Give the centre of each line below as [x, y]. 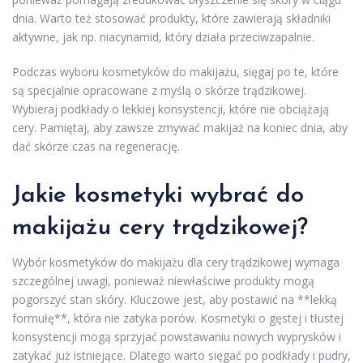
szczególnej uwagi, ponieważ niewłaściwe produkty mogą [163, 281]
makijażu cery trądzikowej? [160, 228]
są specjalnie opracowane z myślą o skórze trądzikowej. [159, 91]
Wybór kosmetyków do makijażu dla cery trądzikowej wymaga [176, 263]
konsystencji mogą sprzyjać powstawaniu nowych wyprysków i [177, 337]
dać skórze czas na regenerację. [96, 147]
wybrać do [243, 196]
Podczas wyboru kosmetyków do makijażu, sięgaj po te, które [175, 72]
